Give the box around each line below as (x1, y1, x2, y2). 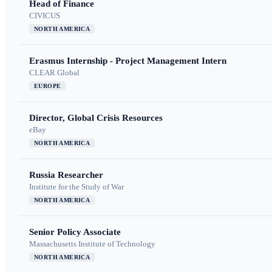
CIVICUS (29, 11, 60, 21)
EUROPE (34, 83, 61, 90)
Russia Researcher (29, 170, 103, 180)
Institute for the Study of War (29, 182, 124, 192)
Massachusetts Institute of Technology (29, 239, 155, 249)
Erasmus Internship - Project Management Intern (29, 56, 226, 66)
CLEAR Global (29, 68, 80, 78)
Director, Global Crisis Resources (29, 113, 163, 123)
